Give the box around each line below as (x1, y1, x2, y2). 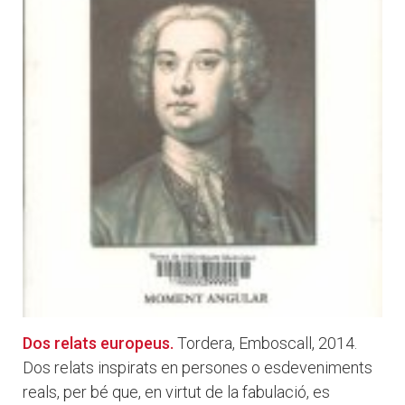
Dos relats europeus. (23, 334, 174, 353)
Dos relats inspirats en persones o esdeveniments (23, 358, 372, 378)
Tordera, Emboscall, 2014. (177, 334, 357, 353)
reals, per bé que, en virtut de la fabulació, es (23, 382, 330, 402)
